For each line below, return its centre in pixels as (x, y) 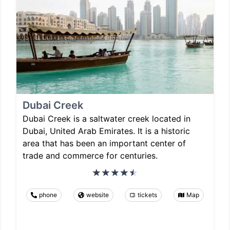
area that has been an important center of (104, 143)
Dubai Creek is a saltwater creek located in (107, 118)
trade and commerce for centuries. (90, 155)
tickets (148, 195)
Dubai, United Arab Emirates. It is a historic (106, 131)
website (97, 195)
